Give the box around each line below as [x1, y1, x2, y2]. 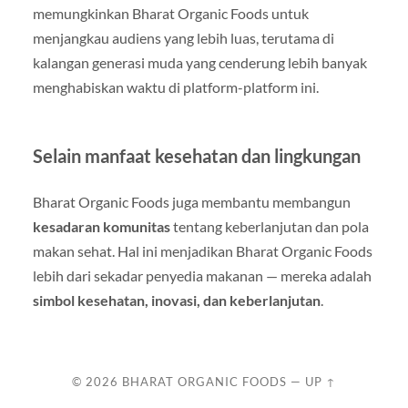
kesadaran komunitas [32, 218, 170, 235]
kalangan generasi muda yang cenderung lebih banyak [32, 54, 367, 71]
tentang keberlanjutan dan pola [169, 218, 369, 235]
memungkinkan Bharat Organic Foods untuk [32, 5, 309, 22]
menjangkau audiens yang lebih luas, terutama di [32, 29, 334, 46]
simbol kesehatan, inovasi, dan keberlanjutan [32, 291, 321, 309]
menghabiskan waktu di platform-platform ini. [32, 78, 319, 96]
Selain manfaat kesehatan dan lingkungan [32, 145, 361, 167]
